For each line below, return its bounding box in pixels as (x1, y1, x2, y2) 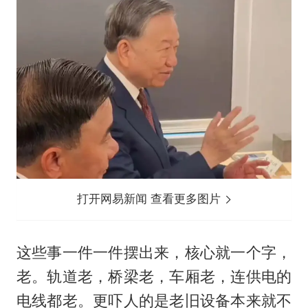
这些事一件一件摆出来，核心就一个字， (16, 243, 292, 261)
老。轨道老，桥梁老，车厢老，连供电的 (16, 267, 292, 285)
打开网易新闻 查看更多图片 (77, 192, 225, 206)
